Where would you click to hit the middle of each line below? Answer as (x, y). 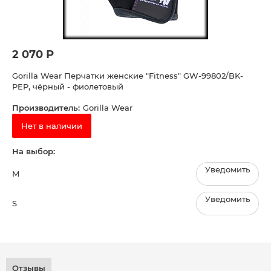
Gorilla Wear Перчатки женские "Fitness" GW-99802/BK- (128, 76)
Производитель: (46, 108)
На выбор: (34, 152)
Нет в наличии (52, 126)
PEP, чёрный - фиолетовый (68, 87)
